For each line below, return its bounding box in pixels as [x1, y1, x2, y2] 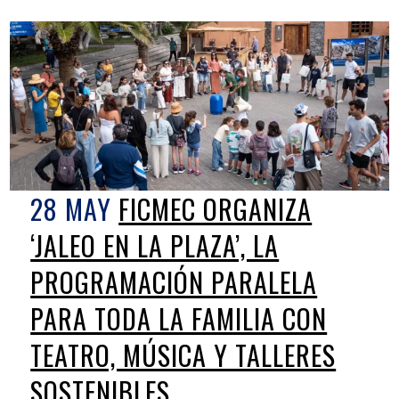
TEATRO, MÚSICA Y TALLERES [30, 334, 337, 375]
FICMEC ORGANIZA [118, 188, 313, 229]
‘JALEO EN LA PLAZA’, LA [30, 224, 280, 265]
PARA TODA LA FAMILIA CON [30, 297, 328, 338]
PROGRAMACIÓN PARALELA [30, 261, 318, 302]
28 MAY [30, 188, 112, 229]
